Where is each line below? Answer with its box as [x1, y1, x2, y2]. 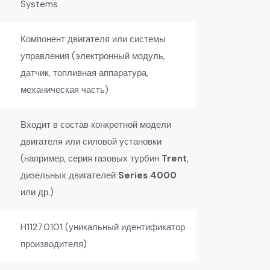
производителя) [20, 237, 87, 250]
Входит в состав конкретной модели [20, 118, 171, 131]
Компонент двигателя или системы [20, 33, 166, 45]
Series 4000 [118, 169, 177, 181]
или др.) [20, 186, 54, 198]
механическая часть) [20, 83, 108, 96]
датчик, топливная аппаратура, [20, 66, 148, 79]
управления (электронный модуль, [20, 49, 165, 62]
